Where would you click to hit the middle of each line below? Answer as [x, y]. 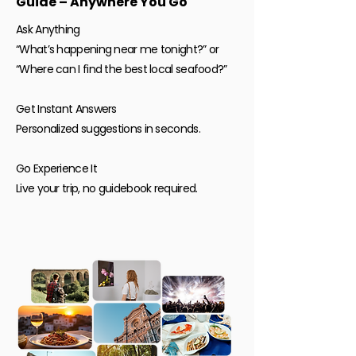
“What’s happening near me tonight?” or [118, 49]
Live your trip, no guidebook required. [107, 188]
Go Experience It [56, 168]
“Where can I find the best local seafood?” [122, 69]
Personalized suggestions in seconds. [108, 129]
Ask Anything [49, 29]
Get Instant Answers [66, 109]
